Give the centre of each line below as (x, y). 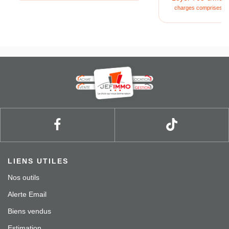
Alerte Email (27, 194)
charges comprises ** (201, 8)
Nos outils (24, 177)
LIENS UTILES (38, 161)
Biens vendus (29, 211)
